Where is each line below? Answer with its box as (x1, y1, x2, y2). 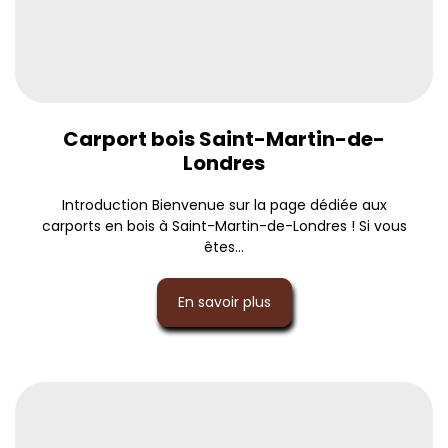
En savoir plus (177, 291, 271, 312)
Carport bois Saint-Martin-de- (63, 124, 385, 153)
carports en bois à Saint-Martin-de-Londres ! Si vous (41, 215, 407, 236)
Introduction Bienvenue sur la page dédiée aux (61, 194, 387, 215)
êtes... (204, 236, 244, 257)
